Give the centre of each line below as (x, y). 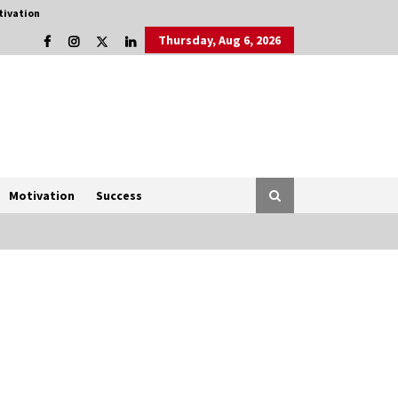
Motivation (42, 196)
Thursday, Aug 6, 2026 (219, 40)
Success (119, 196)
